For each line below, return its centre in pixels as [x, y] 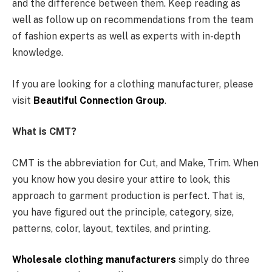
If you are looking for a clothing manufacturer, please [133, 84]
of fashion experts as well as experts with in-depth [126, 36]
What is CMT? [44, 132]
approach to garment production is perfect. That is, [128, 195]
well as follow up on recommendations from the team [133, 20]
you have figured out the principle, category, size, [123, 212]
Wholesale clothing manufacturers [94, 260]
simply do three [213, 260]
